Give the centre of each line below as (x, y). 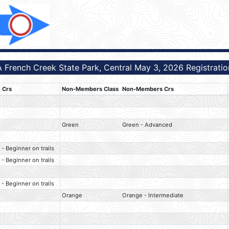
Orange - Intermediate (153, 196)
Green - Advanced (147, 125)
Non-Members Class (90, 89)
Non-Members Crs (148, 89)
